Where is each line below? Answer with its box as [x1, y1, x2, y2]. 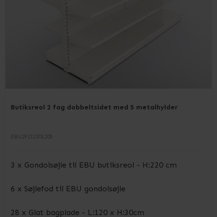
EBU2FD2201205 [11, 133, 53, 140]
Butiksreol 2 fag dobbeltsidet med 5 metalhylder [11, 103, 178, 111]
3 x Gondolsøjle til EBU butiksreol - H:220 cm [11, 160, 177, 170]
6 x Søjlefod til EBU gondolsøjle [11, 184, 125, 193]
